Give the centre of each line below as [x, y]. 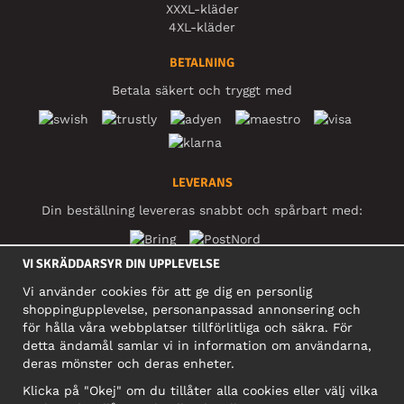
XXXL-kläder [202, 9]
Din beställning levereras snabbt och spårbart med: [202, 211]
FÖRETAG [202, 348]
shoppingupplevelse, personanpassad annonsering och [192, 309]
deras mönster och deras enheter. [129, 363]
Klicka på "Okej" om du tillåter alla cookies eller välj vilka [200, 390]
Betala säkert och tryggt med [202, 91]
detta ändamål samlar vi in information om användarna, [197, 345]
